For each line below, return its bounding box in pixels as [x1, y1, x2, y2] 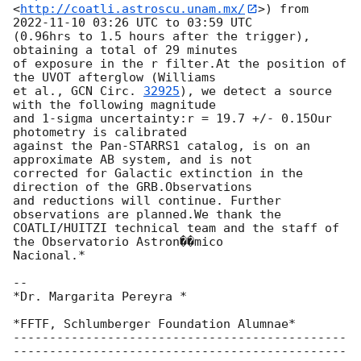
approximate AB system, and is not [13, 152, 252, 168]
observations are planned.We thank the [13, 207, 281, 222]
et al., [13, 84, 71, 99]
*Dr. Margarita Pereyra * [13, 289, 187, 305]
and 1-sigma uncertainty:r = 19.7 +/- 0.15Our [13, 111, 332, 127]
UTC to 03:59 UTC [129, 15, 252, 31]
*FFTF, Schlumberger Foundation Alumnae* [13, 317, 296, 332]
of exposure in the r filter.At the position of [13, 56, 346, 72]
